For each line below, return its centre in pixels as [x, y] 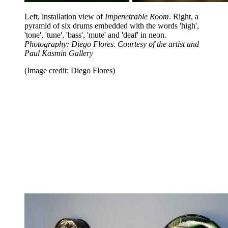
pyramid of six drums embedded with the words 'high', [112, 26]
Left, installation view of [65, 17]
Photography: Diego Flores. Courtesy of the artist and [112, 44]
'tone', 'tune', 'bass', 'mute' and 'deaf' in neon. [95, 35]
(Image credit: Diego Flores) [70, 71]
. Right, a [184, 17]
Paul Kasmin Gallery [59, 53]
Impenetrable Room [137, 17]
